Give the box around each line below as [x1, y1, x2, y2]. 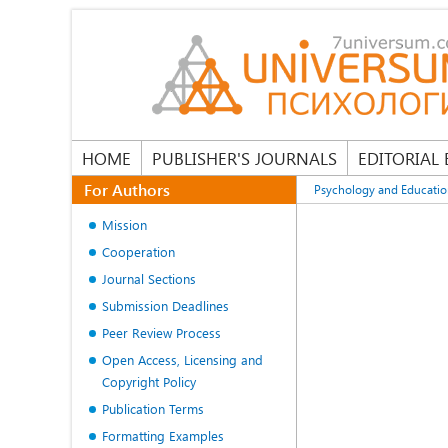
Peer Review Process [102, 324, 221, 341]
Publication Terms [102, 400, 204, 417]
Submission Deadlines [102, 297, 229, 314]
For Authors [84, 179, 170, 200]
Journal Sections [102, 270, 196, 287]
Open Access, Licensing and [102, 351, 263, 368]
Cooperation [102, 243, 175, 260]
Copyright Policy [102, 373, 196, 390]
